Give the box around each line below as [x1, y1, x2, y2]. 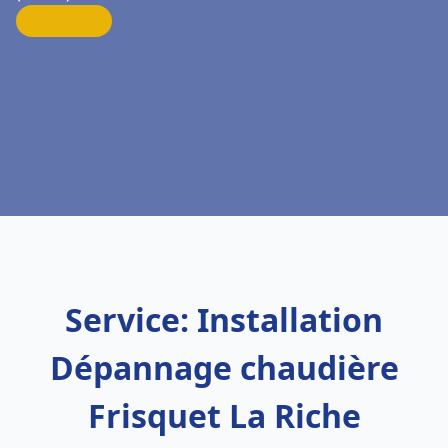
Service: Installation [65, 298, 383, 341]
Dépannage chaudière [49, 346, 399, 389]
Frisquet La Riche [87, 394, 361, 437]
